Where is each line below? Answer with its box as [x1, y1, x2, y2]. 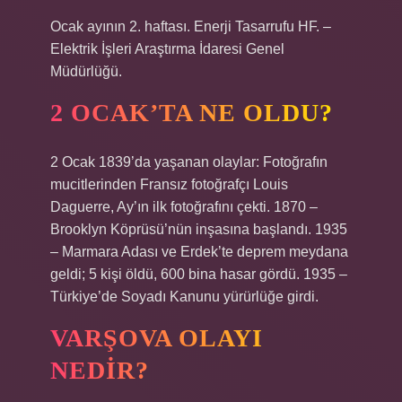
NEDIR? [50, 356, 149, 384]
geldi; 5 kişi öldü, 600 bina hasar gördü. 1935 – [50, 267, 347, 282]
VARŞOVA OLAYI [50, 324, 263, 352]
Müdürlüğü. [50, 64, 122, 79]
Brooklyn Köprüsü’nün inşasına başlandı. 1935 [50, 222, 347, 237]
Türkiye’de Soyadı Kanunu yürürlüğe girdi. [50, 289, 319, 304]
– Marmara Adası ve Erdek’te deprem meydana [50, 244, 348, 259]
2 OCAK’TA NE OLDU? [50, 99, 333, 127]
